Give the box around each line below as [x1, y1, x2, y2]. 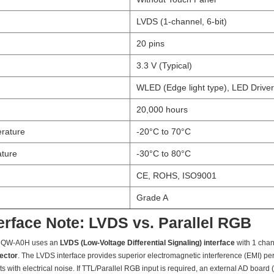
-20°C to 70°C [136, 126, 191, 136]
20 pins [136, 38, 165, 48]
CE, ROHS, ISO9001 [136, 170, 217, 180]
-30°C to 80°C [136, 148, 191, 158]
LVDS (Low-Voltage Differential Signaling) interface [60, 238, 235, 247]
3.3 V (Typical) [136, 60, 192, 70]
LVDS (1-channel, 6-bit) [136, 16, 227, 26]
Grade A [136, 192, 168, 202]
